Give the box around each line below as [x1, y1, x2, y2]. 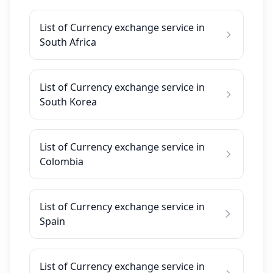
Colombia [40, 155, 83, 168]
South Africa [40, 35, 96, 49]
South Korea [40, 95, 97, 108]
